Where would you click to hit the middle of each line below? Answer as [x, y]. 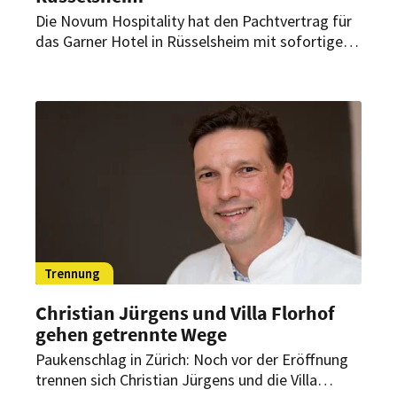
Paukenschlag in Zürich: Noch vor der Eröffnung [192, 359]
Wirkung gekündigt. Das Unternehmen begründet [198, 61]
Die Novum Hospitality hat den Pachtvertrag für [194, 20]
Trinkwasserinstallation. [115, 102]
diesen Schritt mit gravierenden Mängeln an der [192, 82]
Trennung [72, 273]
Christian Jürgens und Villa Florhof [185, 312]
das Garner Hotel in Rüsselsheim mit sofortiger [192, 41]
